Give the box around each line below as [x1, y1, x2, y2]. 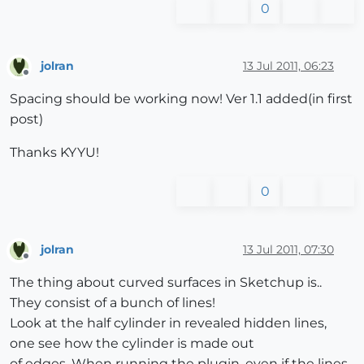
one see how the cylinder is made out [10, 335, 254, 351]
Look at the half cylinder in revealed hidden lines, [10, 314, 327, 331]
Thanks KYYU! [10, 145, 99, 161]
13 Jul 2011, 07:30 [243, 241, 334, 257]
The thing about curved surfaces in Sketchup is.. [10, 274, 322, 290]
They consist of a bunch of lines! [10, 294, 215, 310]
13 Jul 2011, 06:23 [243, 58, 334, 74]
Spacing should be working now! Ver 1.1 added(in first [10, 91, 353, 107]
